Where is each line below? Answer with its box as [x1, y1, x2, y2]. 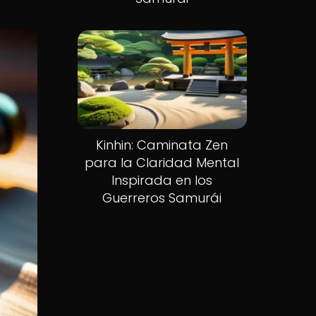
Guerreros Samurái [102, 189, 222, 207]
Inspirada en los [111, 171, 213, 190]
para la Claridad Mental [85, 154, 240, 172]
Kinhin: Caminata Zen [96, 136, 229, 154]
